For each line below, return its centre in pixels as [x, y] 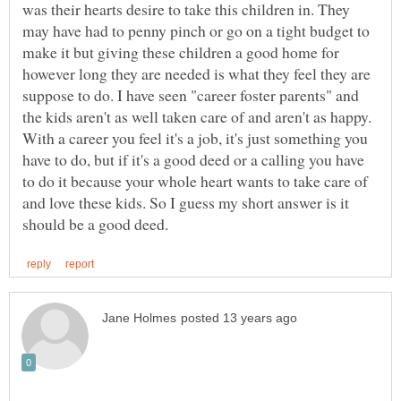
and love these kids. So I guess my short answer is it [186, 202]
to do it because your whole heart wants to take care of [195, 180]
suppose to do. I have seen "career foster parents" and [191, 94]
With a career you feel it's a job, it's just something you [195, 137]
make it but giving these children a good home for [181, 51]
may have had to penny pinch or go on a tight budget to [196, 30]
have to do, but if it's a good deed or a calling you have [193, 159]
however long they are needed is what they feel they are [196, 73]
